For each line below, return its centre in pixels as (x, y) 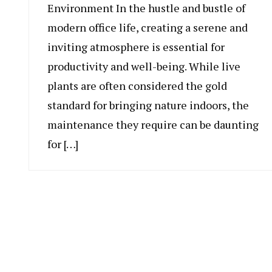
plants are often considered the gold (137, 85)
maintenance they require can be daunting (153, 124)
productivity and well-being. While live (144, 66)
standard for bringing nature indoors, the (148, 105)
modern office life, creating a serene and (148, 27)
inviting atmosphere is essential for (136, 46)
